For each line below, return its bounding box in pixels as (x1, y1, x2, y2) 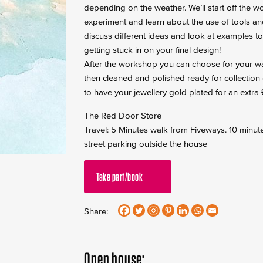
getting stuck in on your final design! (84, 44, 221, 55)
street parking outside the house (84, 138, 208, 149)
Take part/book (96, 169, 144, 184)
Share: (84, 205, 109, 216)
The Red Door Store (84, 110, 162, 120)
